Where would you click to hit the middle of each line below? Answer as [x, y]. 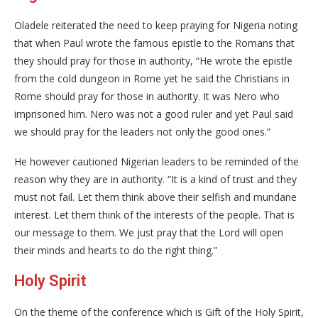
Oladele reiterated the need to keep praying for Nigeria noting [156, 25]
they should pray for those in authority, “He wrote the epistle [153, 61]
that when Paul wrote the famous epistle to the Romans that [154, 43]
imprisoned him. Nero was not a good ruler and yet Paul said [154, 114]
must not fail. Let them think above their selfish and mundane [155, 197]
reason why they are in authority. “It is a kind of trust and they [155, 179]
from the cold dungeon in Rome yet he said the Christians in [152, 78]
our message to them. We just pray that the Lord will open [149, 232]
